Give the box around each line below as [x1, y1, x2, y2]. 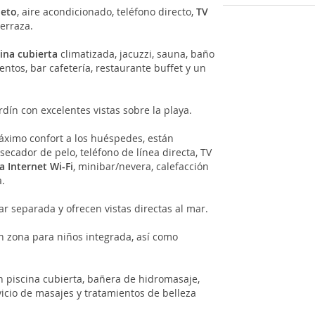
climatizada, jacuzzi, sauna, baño [58, 46, 215, 60]
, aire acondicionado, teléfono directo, [17, 4, 197, 18]
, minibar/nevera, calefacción [73, 159, 210, 173]
